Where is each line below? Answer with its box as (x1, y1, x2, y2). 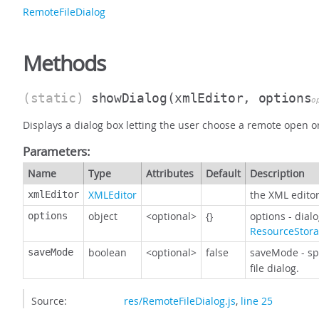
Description (250, 167, 305, 181)
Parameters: (23, 143, 91, 160)
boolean (88, 246, 127, 260)
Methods (23, 49, 105, 78)
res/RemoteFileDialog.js (124, 294, 236, 308)
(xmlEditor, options (167, 90, 312, 106)
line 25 (241, 294, 273, 308)
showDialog (91, 90, 167, 106)
